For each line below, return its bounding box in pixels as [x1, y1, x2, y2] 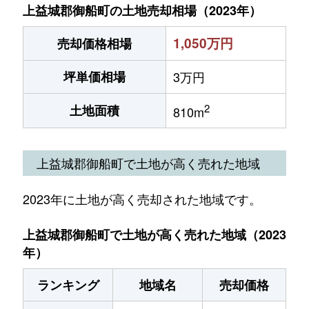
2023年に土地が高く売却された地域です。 [22, 189, 261, 208]
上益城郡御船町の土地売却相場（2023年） [23, 1, 261, 19]
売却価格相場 [57, 34, 132, 52]
